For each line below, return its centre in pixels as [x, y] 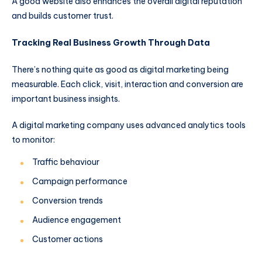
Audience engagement [77, 220]
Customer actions [68, 239]
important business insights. [67, 99]
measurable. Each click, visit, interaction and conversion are [127, 84]
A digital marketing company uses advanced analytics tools [129, 125]
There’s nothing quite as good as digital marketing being [120, 69]
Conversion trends [68, 201]
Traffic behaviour [66, 162]
